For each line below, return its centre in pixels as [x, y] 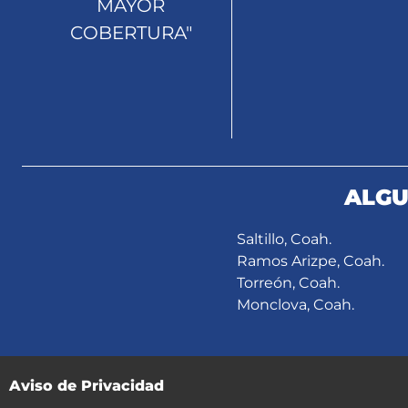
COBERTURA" [131, 33]
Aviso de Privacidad [87, 385]
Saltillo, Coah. [284, 239]
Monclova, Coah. [295, 305]
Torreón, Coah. [288, 283]
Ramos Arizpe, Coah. [310, 261]
